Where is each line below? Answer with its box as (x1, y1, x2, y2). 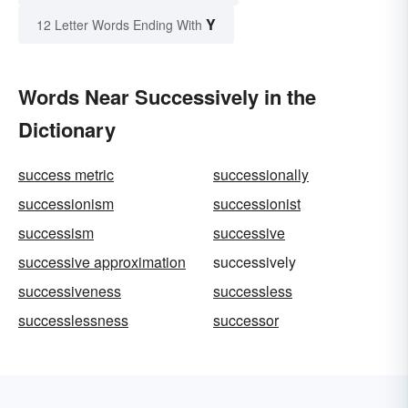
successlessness (18, 310, 128, 331)
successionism (18, 193, 114, 215)
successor (213, 310, 279, 331)
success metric (18, 164, 114, 186)
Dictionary (18, 115, 116, 145)
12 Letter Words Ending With (36, 15, 202, 35)
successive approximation (18, 251, 186, 273)
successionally (213, 164, 309, 186)
